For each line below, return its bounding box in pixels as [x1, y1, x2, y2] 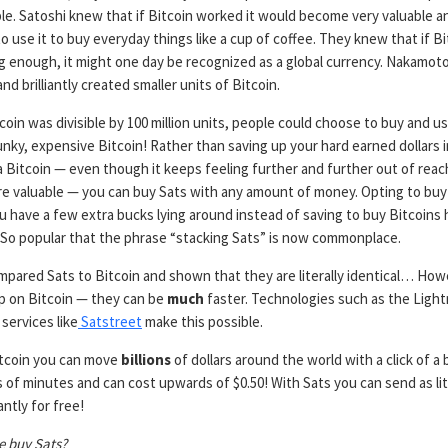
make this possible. [142, 312, 263, 331]
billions [121, 350, 171, 369]
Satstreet [78, 312, 142, 331]
